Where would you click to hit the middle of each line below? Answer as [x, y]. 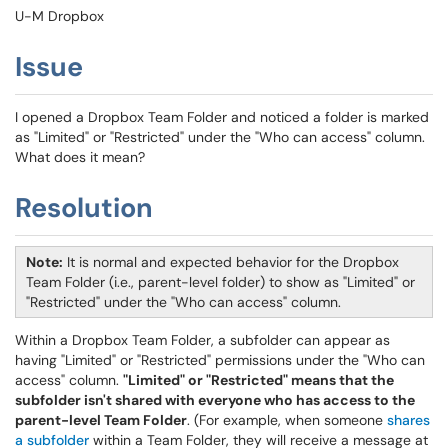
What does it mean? [80, 157]
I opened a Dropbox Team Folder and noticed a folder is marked [222, 117]
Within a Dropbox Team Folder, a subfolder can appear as [202, 340]
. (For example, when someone [287, 420]
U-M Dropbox [59, 16]
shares [408, 420]
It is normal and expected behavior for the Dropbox [231, 262]
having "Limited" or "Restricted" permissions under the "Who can [220, 360]
